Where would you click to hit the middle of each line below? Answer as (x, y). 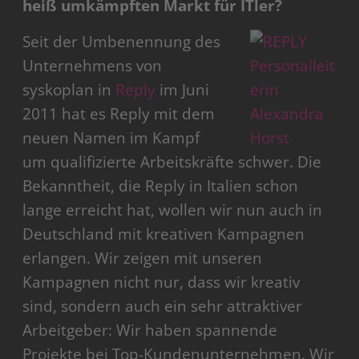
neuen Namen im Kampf (111, 138)
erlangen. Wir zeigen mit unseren (143, 258)
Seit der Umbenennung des (122, 42)
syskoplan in (69, 90)
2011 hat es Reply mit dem (119, 114)
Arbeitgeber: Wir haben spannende (150, 331)
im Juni (183, 90)
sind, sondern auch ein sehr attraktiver (163, 307)
